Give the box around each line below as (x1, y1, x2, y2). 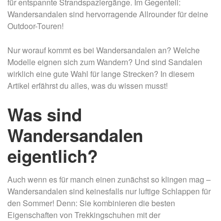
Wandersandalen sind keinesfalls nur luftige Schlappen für (7, 185, 211, 197)
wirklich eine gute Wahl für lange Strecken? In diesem (7, 68, 194, 79)
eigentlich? (7, 143, 98, 168)
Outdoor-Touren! (7, 20, 64, 32)
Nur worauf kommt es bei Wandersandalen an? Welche (7, 44, 200, 56)
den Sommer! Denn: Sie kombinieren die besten (7, 197, 175, 209)
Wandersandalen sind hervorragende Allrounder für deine (7, 8, 208, 20)
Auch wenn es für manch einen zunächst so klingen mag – (7, 173, 211, 185)
